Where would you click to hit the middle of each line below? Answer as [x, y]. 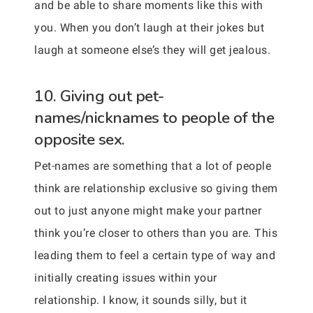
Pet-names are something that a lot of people [153, 166]
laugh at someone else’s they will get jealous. [152, 50]
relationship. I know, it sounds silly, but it [141, 300]
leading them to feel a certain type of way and [155, 255]
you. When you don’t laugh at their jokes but [149, 27]
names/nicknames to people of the [154, 117]
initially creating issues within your [126, 277]
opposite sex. [80, 139]
